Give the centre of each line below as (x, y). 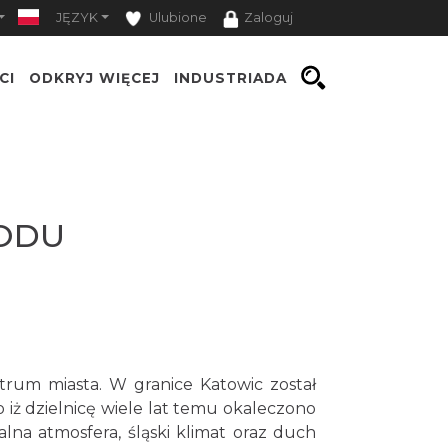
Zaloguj (268, 17)
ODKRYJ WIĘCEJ (94, 78)
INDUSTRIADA (230, 78)
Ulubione (176, 17)
